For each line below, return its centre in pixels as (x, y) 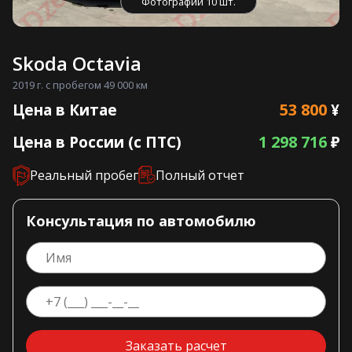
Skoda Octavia (77, 64)
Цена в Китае (65, 110)
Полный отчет (200, 175)
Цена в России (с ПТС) (97, 142)
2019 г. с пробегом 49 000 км (80, 85)
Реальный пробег (84, 175)
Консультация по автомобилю (141, 220)
